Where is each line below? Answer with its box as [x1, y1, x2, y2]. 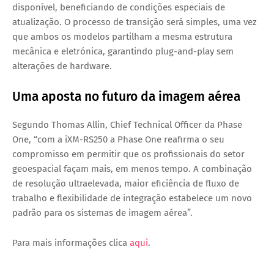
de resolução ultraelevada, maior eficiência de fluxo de [12, 178, 239, 190]
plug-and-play [155, 46, 214, 57]
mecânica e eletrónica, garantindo [12, 46, 155, 57]
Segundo [12, 119, 51, 131]
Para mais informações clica [12, 237, 130, 249]
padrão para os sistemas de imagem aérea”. [12, 207, 193, 219]
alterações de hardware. [12, 61, 112, 72]
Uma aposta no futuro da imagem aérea [12, 89, 240, 105]
